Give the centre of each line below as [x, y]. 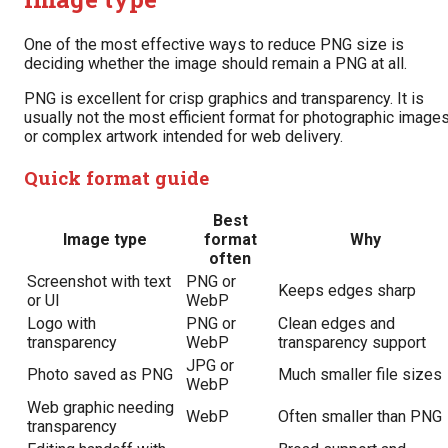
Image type [104, 240]
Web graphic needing [100, 408]
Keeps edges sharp [347, 291]
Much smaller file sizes [360, 375]
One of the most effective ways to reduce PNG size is [214, 44]
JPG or [210, 366]
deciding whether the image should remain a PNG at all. [215, 63]
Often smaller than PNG [360, 417]
